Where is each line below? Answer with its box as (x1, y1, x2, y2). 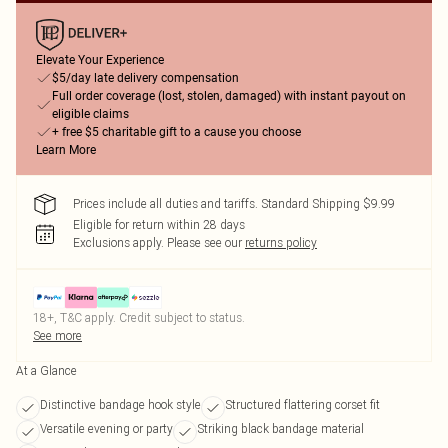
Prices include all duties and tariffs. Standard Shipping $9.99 (73, 196, 395, 211)
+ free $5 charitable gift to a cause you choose (52, 125, 301, 139)
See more (33, 328, 82, 343)
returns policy (245, 235, 317, 250)
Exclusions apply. (73, 235, 164, 250)
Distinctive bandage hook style (40, 397, 201, 412)
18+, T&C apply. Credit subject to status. (33, 310, 245, 325)
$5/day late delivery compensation (52, 71, 239, 85)
